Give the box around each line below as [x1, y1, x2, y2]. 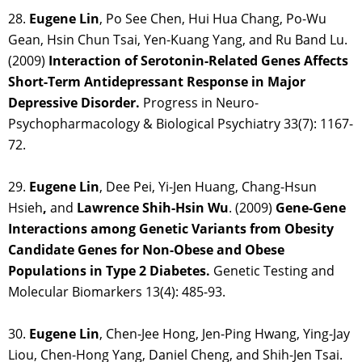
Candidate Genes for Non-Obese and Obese [8, 241, 284, 259]
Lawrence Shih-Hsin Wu [77, 199, 229, 217]
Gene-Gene [276, 199, 346, 217]
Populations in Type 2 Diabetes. [8, 262, 210, 280]
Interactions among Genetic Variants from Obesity [8, 220, 334, 238]
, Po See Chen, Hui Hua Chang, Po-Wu [99, 10, 326, 28]
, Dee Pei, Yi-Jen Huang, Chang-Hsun [99, 178, 317, 196]
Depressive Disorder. [8, 94, 140, 112]
